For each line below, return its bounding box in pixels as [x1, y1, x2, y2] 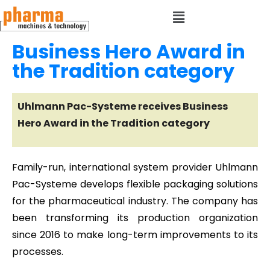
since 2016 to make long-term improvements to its [12, 228, 258, 242]
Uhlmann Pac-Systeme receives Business [17, 99, 228, 114]
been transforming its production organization [12, 211, 258, 225]
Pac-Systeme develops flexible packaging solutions [12, 177, 258, 192]
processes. [12, 245, 66, 259]
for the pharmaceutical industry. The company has [12, 194, 258, 209]
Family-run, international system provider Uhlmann [12, 160, 258, 175]
